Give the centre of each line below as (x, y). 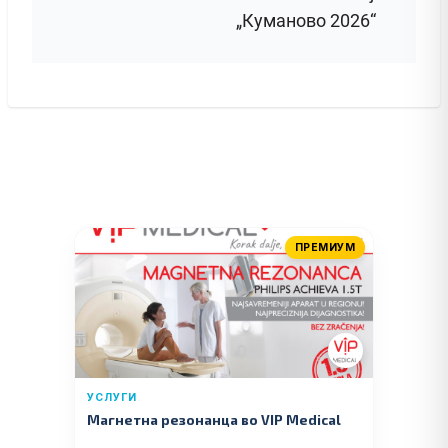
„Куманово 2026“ (306, 21)
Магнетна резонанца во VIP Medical (214, 420)
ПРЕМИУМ (324, 248)
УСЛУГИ (112, 398)
